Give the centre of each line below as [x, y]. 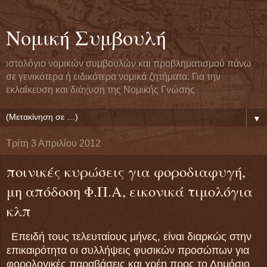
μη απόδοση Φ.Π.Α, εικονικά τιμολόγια [130, 191]
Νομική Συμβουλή [86, 38]
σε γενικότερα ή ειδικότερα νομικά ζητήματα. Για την [113, 77]
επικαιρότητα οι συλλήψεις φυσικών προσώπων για [128, 250]
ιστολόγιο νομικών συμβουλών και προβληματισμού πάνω [129, 63]
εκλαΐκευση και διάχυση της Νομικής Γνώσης [100, 90]
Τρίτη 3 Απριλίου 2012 [53, 143]
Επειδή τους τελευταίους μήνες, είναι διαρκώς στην [131, 236]
